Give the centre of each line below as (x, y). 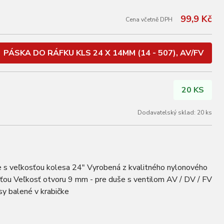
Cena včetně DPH (149, 19)
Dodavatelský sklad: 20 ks (175, 112)
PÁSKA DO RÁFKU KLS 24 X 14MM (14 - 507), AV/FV (103, 53)
